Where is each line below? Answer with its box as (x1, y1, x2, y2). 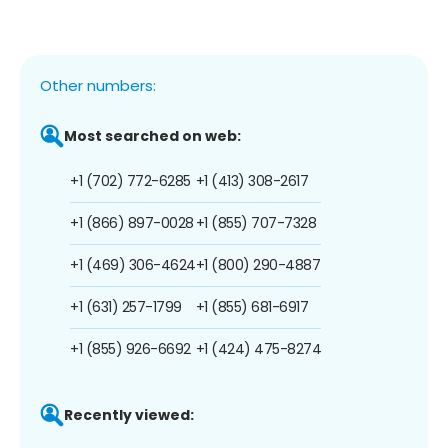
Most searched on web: (64, 125, 241, 146)
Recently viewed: (64, 404, 194, 425)
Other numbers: (40, 74, 156, 96)
